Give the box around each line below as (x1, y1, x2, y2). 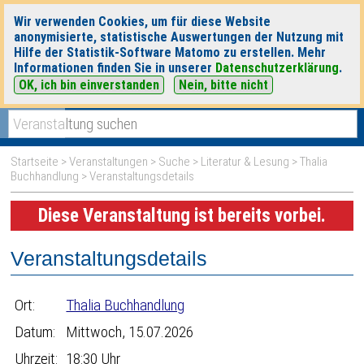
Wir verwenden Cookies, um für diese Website (14, 14, 271, 29)
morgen (226, 89, 261, 102)
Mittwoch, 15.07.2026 (66, 323, 194, 341)
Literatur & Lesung (201, 154, 290, 169)
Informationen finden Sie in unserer (14, 60, 215, 76)
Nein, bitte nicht (179, 77, 268, 93)
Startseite (11, 154, 59, 169)
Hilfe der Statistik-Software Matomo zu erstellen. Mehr (14, 45, 326, 60)
